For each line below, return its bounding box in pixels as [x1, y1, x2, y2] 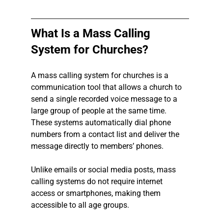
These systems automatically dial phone [30, 118, 173, 128]
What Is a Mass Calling [30, 27, 153, 41]
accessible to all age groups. [30, 200, 129, 210]
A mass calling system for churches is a [30, 71, 170, 81]
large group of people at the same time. [30, 106, 168, 116]
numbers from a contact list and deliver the [30, 130, 181, 139]
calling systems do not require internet [30, 177, 165, 187]
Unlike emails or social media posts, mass [30, 165, 178, 175]
